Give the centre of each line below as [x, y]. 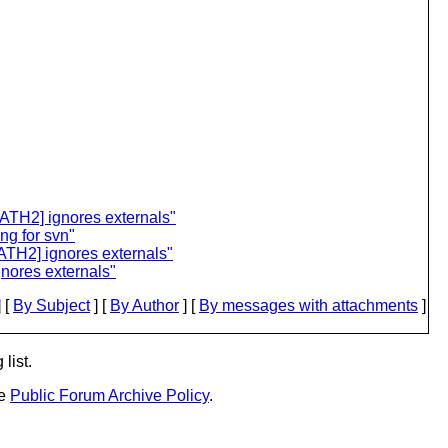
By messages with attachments [308, 305]
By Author [144, 305]
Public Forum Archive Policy [109, 395]
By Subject [51, 305]
